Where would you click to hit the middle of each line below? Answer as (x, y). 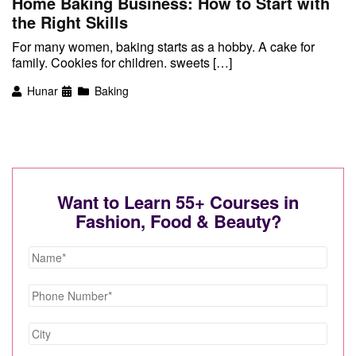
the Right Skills (70, 22)
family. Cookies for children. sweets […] (122, 63)
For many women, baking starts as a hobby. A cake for (163, 47)
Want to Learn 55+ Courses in (178, 201)
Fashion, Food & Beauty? (178, 221)
